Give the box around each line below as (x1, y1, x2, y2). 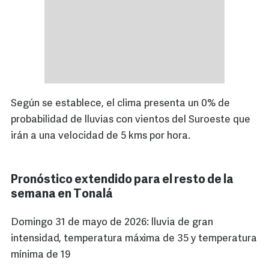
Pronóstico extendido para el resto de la (11, 174, 234, 187)
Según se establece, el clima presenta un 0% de (11, 98, 230, 109)
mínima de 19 (11, 250, 71, 261)
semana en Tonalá (11, 189, 113, 201)
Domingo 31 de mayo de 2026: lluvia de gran (11, 217, 213, 228)
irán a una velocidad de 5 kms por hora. (11, 131, 190, 142)
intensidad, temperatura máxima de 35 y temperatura (11, 234, 257, 244)
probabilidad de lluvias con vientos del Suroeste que (11, 115, 250, 125)
